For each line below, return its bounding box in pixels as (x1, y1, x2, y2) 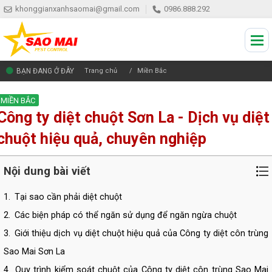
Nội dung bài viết (4, 165, 90, 177)
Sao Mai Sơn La (4, 246, 65, 257)
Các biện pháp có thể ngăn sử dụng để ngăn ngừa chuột (15, 210, 237, 220)
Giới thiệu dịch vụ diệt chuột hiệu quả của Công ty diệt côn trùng (15, 228, 269, 239)
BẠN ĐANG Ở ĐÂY (16, 67, 74, 75)
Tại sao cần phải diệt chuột (15, 192, 122, 202)
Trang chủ (84, 67, 117, 75)
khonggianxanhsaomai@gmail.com (15, 4, 140, 13)
